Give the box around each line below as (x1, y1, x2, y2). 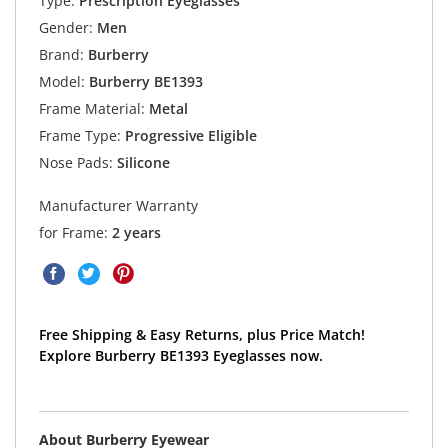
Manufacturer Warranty (38, 195, 198, 215)
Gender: (38, 18, 93, 38)
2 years (111, 222, 161, 242)
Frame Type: (38, 126, 121, 146)
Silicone (112, 153, 170, 173)
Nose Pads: (38, 153, 113, 173)
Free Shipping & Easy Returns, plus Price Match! (38, 324, 365, 344)
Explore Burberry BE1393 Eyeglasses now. (38, 345, 323, 365)
